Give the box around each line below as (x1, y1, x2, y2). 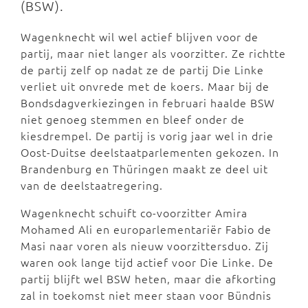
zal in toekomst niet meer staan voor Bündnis (21, 287, 272, 302)
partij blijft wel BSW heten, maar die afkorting (21, 271, 276, 286)
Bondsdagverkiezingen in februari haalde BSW (21, 95, 275, 110)
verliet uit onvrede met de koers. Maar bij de (21, 78, 269, 93)
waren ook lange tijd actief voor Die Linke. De (21, 254, 274, 269)
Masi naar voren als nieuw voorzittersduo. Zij (21, 238, 269, 253)
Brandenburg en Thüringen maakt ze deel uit (21, 161, 268, 176)
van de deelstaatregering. (21, 177, 163, 192)
